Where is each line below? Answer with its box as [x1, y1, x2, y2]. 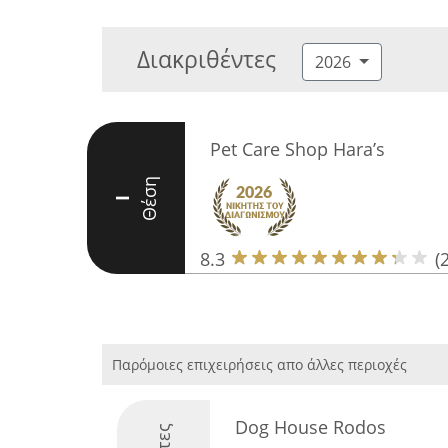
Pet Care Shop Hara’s [209, 137, 385, 161]
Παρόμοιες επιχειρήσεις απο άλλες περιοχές [112, 355, 407, 374]
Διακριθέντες [137, 43, 276, 75]
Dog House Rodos [234, 415, 386, 439]
